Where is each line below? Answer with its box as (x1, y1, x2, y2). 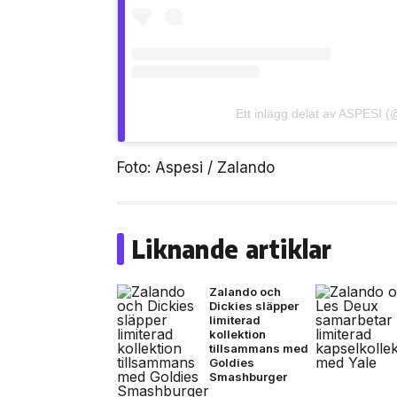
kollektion (209, 326, 266, 341)
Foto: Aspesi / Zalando (117, 158, 275, 176)
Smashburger (209, 369, 287, 384)
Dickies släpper (209, 298, 299, 313)
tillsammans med (209, 340, 308, 355)
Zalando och (209, 284, 281, 299)
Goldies (209, 354, 254, 370)
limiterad (209, 312, 261, 327)
